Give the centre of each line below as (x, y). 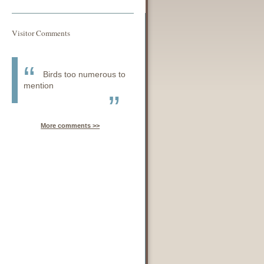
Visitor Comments (41, 33)
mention (39, 86)
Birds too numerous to (85, 75)
